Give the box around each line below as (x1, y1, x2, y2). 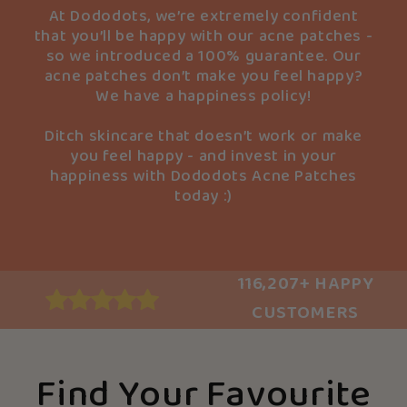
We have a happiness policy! (95, 83, 312, 111)
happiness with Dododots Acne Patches (50, 163, 357, 191)
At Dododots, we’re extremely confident (48, 3, 359, 31)
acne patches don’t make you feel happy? (44, 63, 363, 91)
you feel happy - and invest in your (69, 143, 338, 171)
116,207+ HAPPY (236, 268, 374, 301)
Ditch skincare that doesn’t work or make (44, 123, 363, 151)
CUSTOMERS (252, 297, 359, 330)
